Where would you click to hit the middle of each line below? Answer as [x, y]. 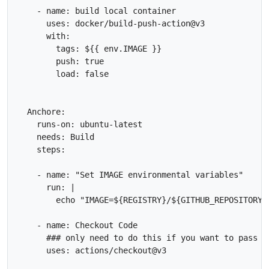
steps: [41, 149]
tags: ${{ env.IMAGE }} [89, 48]
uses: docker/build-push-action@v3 [111, 23]
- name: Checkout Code [77, 225]
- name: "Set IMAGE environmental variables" [130, 174]
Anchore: [41, 111]
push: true [61, 61]
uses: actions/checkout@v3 [92, 250]
